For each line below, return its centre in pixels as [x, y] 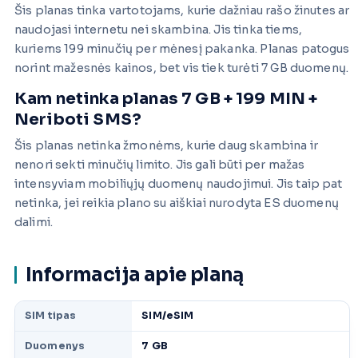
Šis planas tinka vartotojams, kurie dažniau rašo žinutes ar [182, 11]
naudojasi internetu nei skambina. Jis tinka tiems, [159, 30]
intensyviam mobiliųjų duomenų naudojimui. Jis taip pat [179, 184]
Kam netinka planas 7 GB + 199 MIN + [166, 99]
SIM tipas [51, 316]
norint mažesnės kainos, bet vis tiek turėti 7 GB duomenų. [182, 68]
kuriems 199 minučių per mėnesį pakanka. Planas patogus [182, 49]
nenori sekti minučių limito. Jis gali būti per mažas [160, 165]
